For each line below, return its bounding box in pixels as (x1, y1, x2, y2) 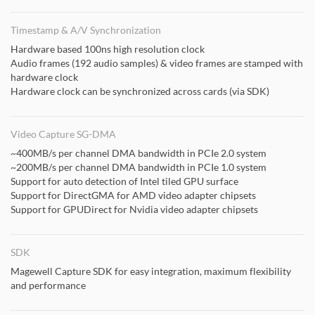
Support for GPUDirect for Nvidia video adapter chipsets (11, 203, 258, 215)
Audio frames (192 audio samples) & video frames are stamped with (11, 57, 303, 69)
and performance (11, 279, 86, 291)
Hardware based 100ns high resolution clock (11, 43, 205, 55)
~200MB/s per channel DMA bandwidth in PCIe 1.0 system (11, 161, 266, 173)
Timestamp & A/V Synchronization (11, 24, 161, 36)
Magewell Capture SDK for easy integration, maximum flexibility (11, 265, 291, 277)
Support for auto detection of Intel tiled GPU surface (11, 175, 238, 187)
